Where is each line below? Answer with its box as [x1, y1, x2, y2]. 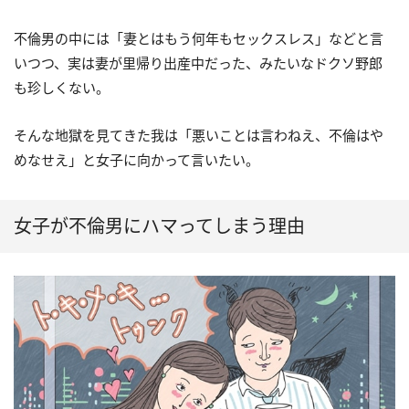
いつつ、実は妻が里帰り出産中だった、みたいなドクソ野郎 [14, 54, 383, 73]
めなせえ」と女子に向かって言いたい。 [14, 151, 259, 170]
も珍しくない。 [14, 79, 110, 98]
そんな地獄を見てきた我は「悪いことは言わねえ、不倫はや [14, 126, 383, 145]
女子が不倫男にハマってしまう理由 [14, 214, 305, 239]
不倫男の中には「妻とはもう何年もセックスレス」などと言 [14, 29, 383, 48]
